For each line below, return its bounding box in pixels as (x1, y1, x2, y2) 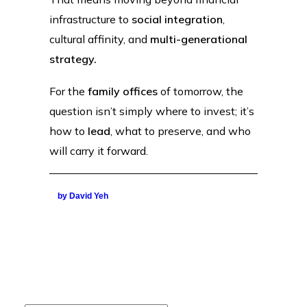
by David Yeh (58, 191, 108, 201)
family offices (88, 84, 158, 98)
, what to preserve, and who (110, 123, 251, 138)
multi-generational (150, 32, 247, 46)
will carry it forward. (49, 143, 148, 158)
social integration (132, 12, 223, 26)
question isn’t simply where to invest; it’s (49, 103, 254, 118)
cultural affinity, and (49, 32, 150, 46)
